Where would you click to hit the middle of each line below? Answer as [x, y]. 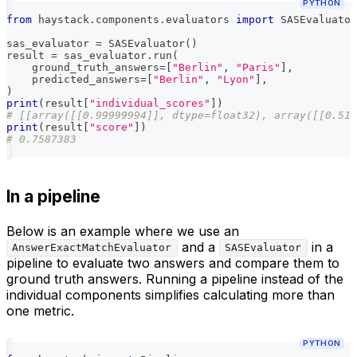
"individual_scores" [150, 103]
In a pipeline [53, 196]
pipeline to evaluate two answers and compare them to [173, 263]
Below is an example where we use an [123, 231]
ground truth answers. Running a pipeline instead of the [175, 279]
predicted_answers [73, 79]
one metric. [40, 310]
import [255, 20]
